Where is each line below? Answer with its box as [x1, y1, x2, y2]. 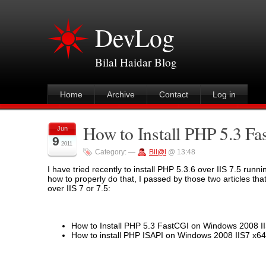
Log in [213, 90, 236, 99]
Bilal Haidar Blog [95, 55, 177, 69]
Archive [107, 90, 135, 99]
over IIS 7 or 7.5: [47, 183, 110, 194]
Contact [159, 90, 188, 99]
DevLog [95, 21, 175, 54]
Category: [95, 148, 126, 156]
